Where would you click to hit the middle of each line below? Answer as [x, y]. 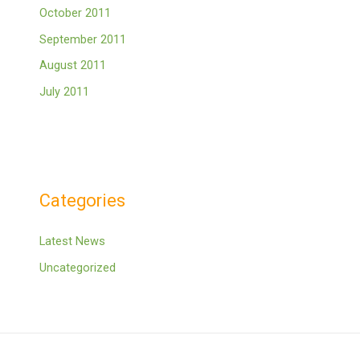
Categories [83, 201]
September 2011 [83, 39]
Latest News [73, 241]
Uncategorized [78, 268]
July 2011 [65, 91]
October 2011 [76, 13]
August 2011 [73, 65]
